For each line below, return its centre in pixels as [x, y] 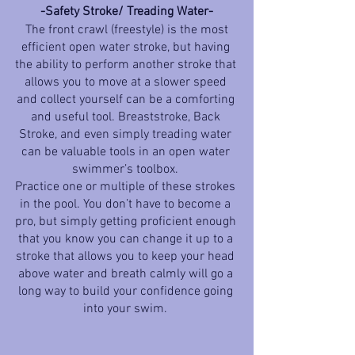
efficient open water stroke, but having [127, 47]
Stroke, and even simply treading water [127, 134]
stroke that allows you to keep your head [127, 256]
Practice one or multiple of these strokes [127, 187]
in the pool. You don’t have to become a [127, 204]
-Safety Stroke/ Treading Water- [127, 11]
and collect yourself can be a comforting [127, 99]
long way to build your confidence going [127, 291]
